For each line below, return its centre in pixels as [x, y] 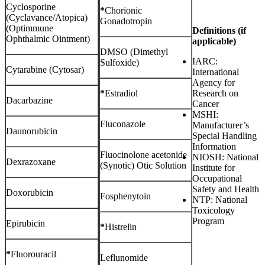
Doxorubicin [30, 193]
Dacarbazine [29, 101]
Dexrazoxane [31, 162]
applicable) [214, 41]
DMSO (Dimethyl [134, 52]
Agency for [214, 83]
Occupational [217, 179]
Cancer [206, 104]
